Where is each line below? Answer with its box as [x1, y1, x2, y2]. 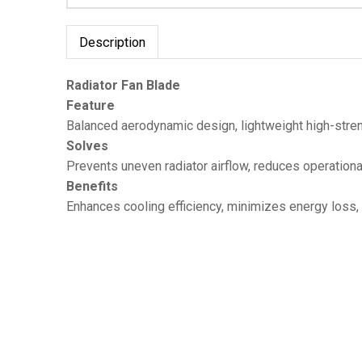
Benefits [66, 178, 118, 194]
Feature [66, 97, 115, 113]
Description [79, 34, 145, 50]
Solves [66, 137, 108, 154]
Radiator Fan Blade [66, 77, 180, 93]
